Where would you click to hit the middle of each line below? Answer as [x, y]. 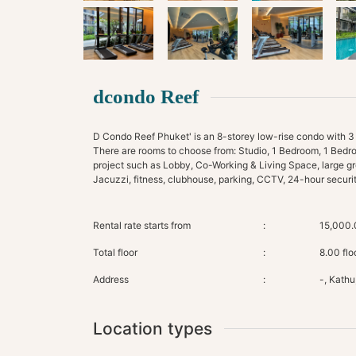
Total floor [115, 252]
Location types [153, 328]
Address [111, 279]
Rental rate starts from [142, 225]
